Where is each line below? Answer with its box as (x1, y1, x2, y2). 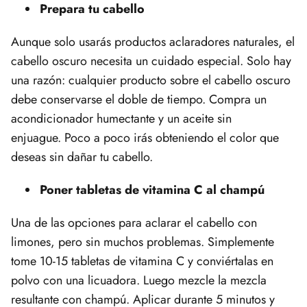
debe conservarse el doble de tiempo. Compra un (11, 90, 267, 108)
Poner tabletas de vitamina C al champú (40, 180, 265, 199)
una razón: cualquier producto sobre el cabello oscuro (11, 71, 291, 89)
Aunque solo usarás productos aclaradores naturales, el (11, 32, 295, 51)
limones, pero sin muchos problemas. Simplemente (11, 232, 274, 251)
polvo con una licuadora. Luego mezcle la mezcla (11, 271, 267, 289)
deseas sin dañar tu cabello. (11, 147, 153, 166)
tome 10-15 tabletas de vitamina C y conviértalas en (11, 251, 273, 270)
